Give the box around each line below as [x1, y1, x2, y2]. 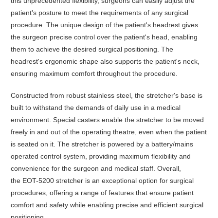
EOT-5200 [22, 177, 54, 184]
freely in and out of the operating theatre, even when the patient [11, 128, 207, 136]
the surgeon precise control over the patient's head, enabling [11, 33, 198, 41]
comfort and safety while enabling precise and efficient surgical [11, 201, 204, 209]
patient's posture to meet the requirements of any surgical [11, 9, 189, 17]
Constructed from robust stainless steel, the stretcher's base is [11, 91, 203, 99]
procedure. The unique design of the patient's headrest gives [11, 21, 199, 29]
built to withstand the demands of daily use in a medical [11, 104, 181, 111]
